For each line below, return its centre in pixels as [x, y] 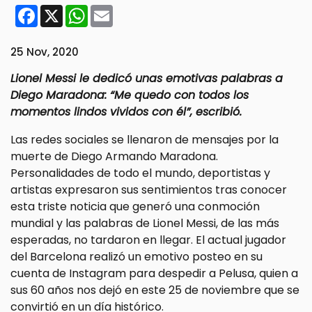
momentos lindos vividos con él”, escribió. [126, 112]
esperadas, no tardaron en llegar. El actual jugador [148, 240]
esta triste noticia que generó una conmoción [135, 207]
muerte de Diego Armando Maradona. [114, 157]
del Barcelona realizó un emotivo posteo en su [136, 257]
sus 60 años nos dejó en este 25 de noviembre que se [155, 290]
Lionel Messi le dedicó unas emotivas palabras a [147, 79]
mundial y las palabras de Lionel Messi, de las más [145, 224]
